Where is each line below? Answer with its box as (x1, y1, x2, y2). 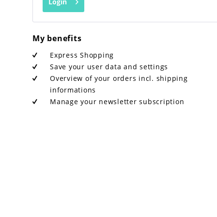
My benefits (32, 33, 82, 44)
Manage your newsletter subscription (50, 97, 185, 106)
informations (50, 85, 96, 94)
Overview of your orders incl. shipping (50, 74, 188, 83)
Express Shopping (50, 50, 114, 60)
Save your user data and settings (50, 62, 169, 71)
